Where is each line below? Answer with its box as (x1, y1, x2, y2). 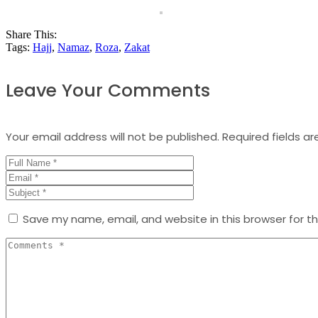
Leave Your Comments (6, 78, 210, 104)
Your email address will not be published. (6, 128, 219, 144)
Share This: (6, 28, 57, 41)
